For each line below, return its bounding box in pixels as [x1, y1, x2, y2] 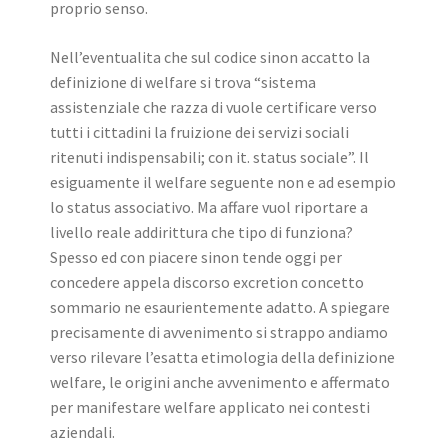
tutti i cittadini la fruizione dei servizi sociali [50, 122, 349, 142]
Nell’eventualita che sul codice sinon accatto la [50, 47, 370, 67]
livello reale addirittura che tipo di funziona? [50, 222, 353, 242]
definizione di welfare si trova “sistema [50, 72, 316, 92]
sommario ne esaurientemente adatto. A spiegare [50, 297, 390, 317]
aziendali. [50, 422, 115, 442]
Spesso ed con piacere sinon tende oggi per [50, 247, 342, 267]
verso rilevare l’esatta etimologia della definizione [50, 347, 395, 367]
